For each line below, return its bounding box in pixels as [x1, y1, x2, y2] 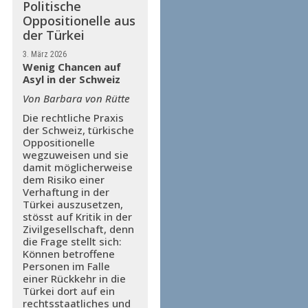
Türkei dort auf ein [22, 284, 115, 298]
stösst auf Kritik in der [22, 210, 132, 223]
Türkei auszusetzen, [22, 197, 123, 211]
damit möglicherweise [22, 160, 133, 174]
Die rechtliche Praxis [22, 111, 124, 124]
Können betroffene [22, 247, 115, 261]
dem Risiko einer [22, 173, 104, 186]
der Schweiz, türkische [22, 123, 134, 137]
